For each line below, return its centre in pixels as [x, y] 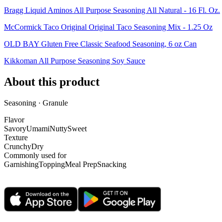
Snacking [112, 165]
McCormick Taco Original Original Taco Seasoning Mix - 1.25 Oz [108, 27]
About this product [52, 82]
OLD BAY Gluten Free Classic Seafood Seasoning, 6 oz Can [100, 44]
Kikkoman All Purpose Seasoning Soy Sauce [75, 61]
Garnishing [21, 165]
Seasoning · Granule [36, 103]
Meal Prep [81, 165]
